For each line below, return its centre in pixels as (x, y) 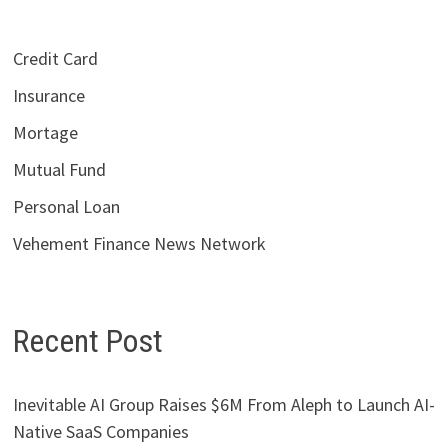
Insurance (48, 95)
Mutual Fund (59, 169)
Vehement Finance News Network (139, 243)
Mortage (45, 132)
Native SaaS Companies (100, 432)
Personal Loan (66, 206)
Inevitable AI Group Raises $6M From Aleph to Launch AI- (223, 405)
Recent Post (87, 340)
